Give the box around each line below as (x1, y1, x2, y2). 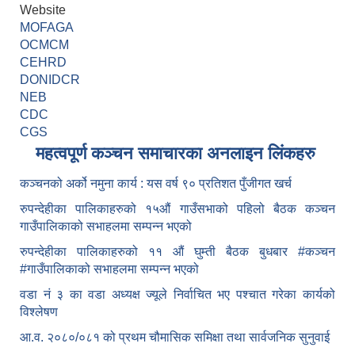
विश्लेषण (20, 305, 64, 319)
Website (20, 3, 66, 17)
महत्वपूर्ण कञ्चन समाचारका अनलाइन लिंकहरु (36, 143, 315, 164)
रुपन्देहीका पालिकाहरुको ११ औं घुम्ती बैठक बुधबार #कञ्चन (20, 245, 335, 259)
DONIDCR (20, 73, 80, 87)
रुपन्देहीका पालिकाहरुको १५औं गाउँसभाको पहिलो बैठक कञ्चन (20, 202, 335, 216)
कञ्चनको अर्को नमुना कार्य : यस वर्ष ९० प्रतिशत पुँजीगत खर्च (20, 177, 292, 191)
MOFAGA (20, 21, 74, 35)
